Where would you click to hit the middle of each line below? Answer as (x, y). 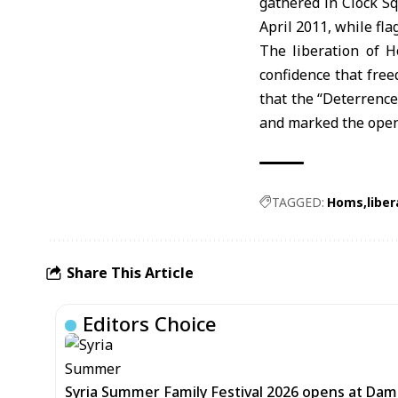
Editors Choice (150, 323)
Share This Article (130, 272)
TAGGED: (298, 202)
